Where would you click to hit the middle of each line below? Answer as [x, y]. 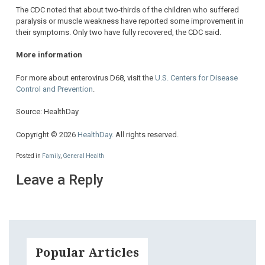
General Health [83, 156]
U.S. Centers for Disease [196, 77]
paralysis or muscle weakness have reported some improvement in [130, 21]
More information [49, 55]
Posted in [29, 156]
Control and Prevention [54, 89]
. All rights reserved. [145, 134]
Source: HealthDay [47, 112]
